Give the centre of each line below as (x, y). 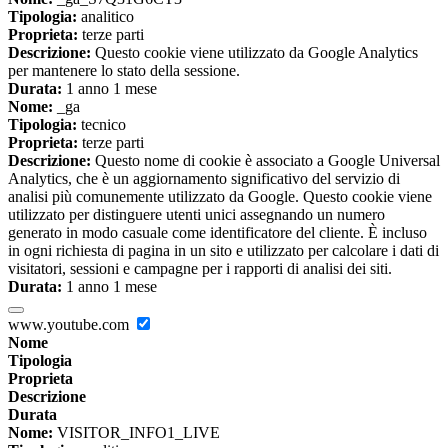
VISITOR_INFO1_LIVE (136, 433)
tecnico (101, 125)
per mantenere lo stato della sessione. (124, 71)
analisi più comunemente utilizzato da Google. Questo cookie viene (220, 197)
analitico (105, 17)
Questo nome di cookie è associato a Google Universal (265, 161)
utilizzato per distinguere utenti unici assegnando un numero (196, 215)
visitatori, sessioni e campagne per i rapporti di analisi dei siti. (200, 269)
